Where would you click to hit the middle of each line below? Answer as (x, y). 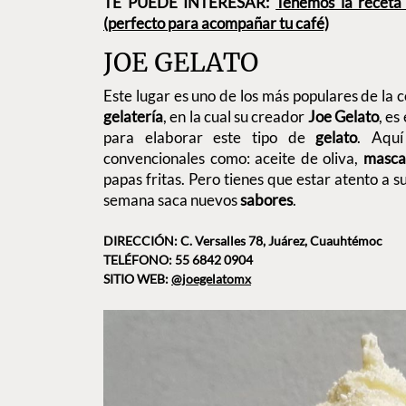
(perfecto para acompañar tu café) (216, 23)
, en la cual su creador (236, 116)
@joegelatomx (211, 279)
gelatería (133, 116)
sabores (266, 199)
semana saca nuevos (172, 199)
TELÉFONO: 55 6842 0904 (178, 260)
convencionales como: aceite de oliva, (233, 158)
